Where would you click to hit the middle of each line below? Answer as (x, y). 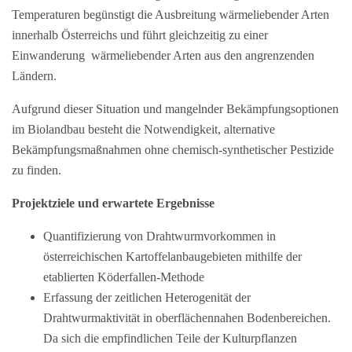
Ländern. (34, 75)
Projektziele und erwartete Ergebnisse (113, 203)
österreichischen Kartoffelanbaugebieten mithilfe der (172, 256)
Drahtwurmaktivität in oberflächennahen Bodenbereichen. (187, 317)
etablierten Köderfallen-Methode (124, 277)
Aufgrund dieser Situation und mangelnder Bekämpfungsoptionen (175, 108)
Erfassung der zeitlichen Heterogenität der (147, 297)
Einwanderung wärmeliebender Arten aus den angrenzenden (163, 55)
